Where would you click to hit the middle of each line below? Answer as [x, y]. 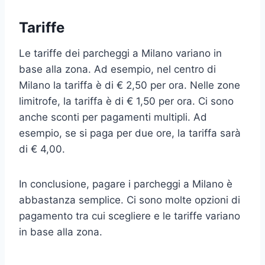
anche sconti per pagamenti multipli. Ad [113, 117]
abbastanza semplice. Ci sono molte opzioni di [130, 200]
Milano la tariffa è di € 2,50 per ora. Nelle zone [130, 85]
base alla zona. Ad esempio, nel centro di [117, 69]
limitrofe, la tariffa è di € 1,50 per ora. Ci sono [126, 101]
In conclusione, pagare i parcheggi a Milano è [126, 184]
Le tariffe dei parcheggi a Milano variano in [120, 53]
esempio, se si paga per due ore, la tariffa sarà [130, 133]
